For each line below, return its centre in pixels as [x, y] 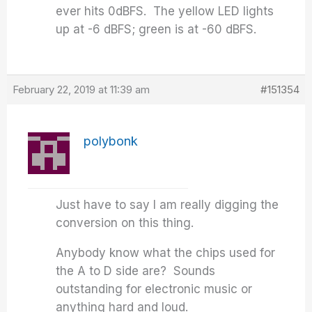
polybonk [111, 141]
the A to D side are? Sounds [136, 271]
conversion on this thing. [125, 223]
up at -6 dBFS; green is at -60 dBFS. [156, 29]
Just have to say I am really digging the [167, 205]
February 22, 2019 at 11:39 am [81, 89]
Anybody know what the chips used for [166, 253]
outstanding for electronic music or [154, 289]
